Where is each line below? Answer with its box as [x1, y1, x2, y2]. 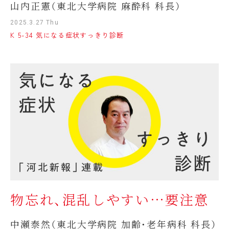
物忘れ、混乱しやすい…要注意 [10, 190, 210, 209]
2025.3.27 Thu [10, 19, 59, 27]
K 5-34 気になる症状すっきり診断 [10, 30, 124, 40]
